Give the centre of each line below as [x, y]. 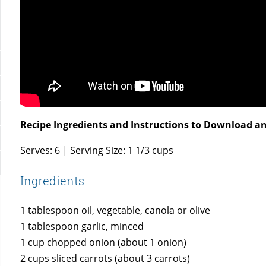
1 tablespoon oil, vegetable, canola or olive [115, 210]
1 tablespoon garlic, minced [82, 227]
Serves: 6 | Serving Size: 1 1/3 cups [97, 151]
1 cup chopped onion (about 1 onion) [104, 243]
